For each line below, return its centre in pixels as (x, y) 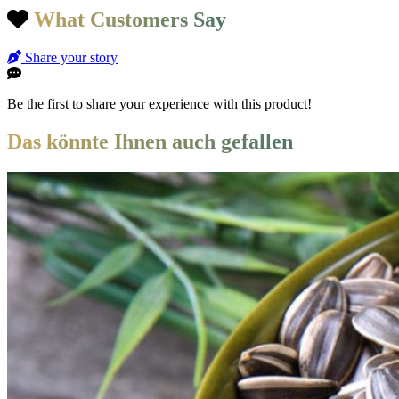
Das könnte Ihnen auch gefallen (150, 142)
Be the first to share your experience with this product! (159, 104)
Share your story (69, 58)
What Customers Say (130, 20)
